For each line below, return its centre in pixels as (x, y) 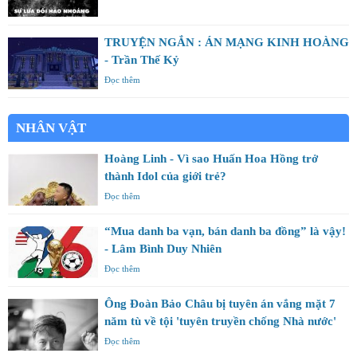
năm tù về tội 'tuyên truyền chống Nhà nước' (220, 321)
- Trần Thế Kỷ (142, 59)
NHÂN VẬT (51, 127)
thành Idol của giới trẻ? (165, 176)
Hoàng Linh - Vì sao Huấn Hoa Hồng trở (211, 158)
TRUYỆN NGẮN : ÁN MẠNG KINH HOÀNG (227, 42)
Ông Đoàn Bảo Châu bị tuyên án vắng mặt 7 (220, 303)
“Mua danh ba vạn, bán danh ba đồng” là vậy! (225, 231)
